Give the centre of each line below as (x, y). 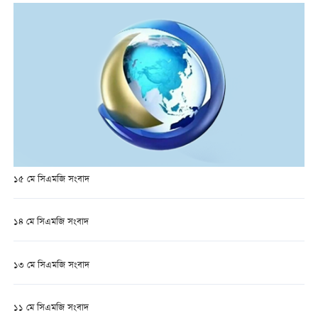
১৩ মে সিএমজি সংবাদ (51, 265)
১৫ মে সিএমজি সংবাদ (51, 180)
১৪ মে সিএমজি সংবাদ (51, 223)
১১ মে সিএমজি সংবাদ (51, 308)
